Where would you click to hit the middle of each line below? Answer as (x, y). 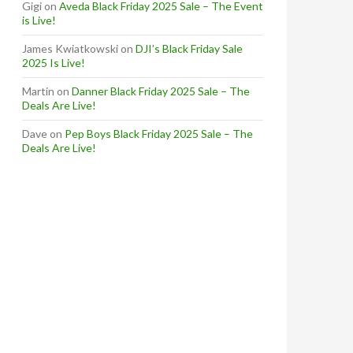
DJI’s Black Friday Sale (189, 49)
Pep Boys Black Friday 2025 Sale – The (159, 134)
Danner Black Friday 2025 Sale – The (161, 91)
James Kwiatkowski (70, 49)
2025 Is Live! (54, 63)
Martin (38, 91)
